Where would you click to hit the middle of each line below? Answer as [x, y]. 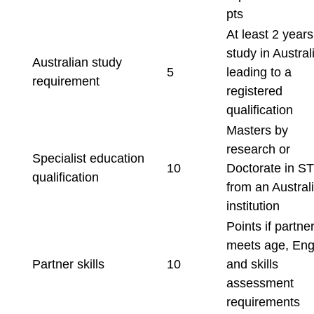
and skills [252, 264]
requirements [263, 302]
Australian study [77, 62]
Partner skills [68, 264]
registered [254, 91]
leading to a [259, 72]
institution [253, 206]
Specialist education [88, 158]
